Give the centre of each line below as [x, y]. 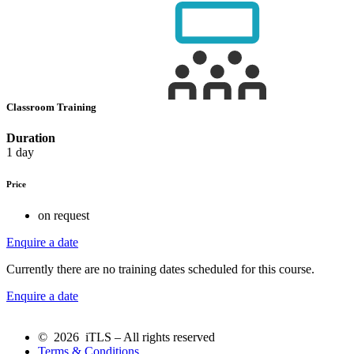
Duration [31, 137]
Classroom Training [53, 107]
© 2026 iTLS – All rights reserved [126, 337]
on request [64, 215]
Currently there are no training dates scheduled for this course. [160, 269]
